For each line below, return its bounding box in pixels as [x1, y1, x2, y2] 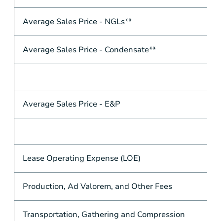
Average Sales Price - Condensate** [22, 44, 156, 55]
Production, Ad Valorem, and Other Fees [22, 181, 172, 192]
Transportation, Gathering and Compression [22, 209, 185, 220]
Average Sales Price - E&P [22, 98, 120, 110]
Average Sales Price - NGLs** [22, 16, 132, 27]
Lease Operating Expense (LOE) [22, 152, 141, 164]
